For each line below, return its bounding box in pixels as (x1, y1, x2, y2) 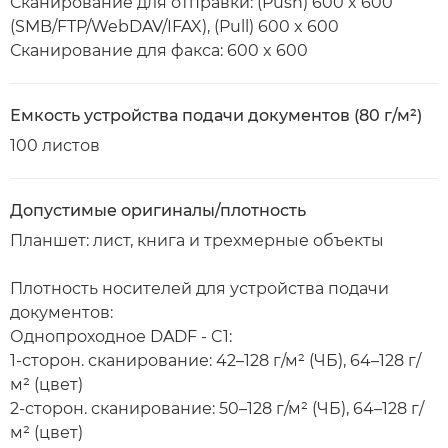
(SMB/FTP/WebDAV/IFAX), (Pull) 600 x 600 (10, 17, 339, 36)
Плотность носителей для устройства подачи (10, 279, 389, 298)
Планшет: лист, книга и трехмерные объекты (10, 231, 384, 250)
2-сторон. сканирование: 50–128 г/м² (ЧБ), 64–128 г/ (10, 399, 424, 418)
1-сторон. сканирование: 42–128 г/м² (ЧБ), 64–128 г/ (10, 351, 421, 370)
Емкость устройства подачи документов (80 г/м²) (10, 106, 422, 125)
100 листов (10, 136, 100, 155)
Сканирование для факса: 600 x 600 (10, 41, 308, 60)
